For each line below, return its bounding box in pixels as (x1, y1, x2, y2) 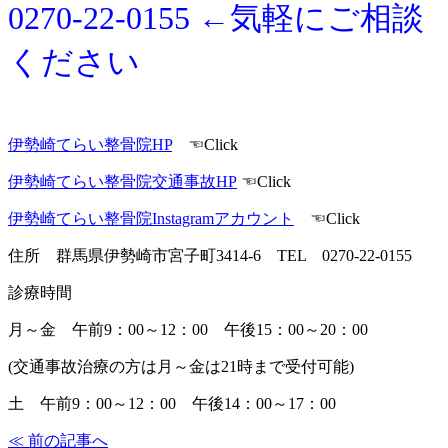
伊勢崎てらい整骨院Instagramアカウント (8, 210, 294, 228)
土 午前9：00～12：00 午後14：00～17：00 (8, 395, 336, 413)
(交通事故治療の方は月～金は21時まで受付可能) (8, 358, 354, 376)
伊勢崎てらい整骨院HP (8, 136, 172, 154)
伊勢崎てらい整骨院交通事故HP (8, 173, 237, 191)
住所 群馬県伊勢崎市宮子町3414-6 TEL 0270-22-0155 (8, 247, 412, 265)
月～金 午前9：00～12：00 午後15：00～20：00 (8, 321, 368, 339)
